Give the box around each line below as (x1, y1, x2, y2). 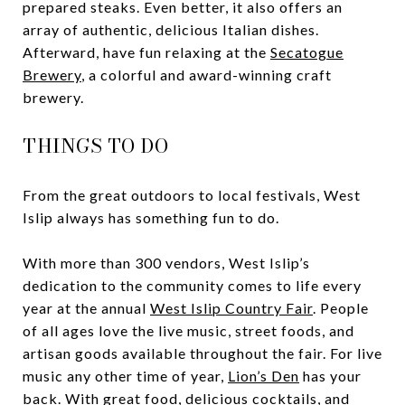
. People (313, 298, 369, 316)
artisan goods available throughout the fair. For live (23, 344, 382, 362)
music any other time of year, (23, 366, 228, 384)
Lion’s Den (228, 366, 299, 384)
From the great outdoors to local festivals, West (23, 185, 361, 203)
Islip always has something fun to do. (23, 208, 283, 226)
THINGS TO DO (23, 130, 168, 160)
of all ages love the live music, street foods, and (23, 321, 354, 339)
